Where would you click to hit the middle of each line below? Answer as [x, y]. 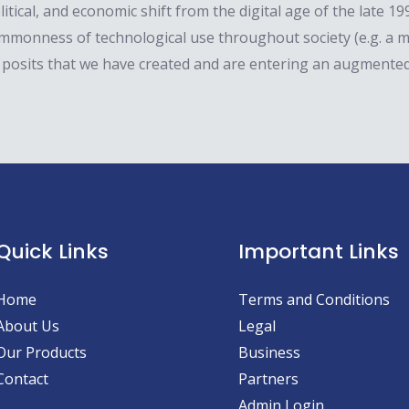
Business [269, 353]
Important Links [318, 252]
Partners [268, 379]
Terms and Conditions [314, 300]
